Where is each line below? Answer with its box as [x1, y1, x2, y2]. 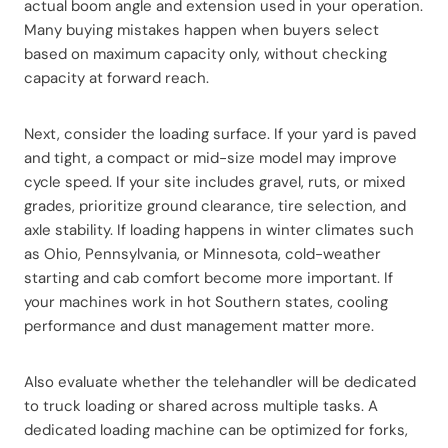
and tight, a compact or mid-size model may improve [24, 147, 397, 168]
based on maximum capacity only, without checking [24, 43, 387, 64]
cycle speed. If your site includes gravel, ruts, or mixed [24, 171, 405, 192]
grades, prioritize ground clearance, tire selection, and [24, 195, 406, 216]
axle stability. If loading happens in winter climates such [24, 219, 414, 240]
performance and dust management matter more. [24, 315, 374, 336]
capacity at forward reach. [24, 67, 209, 88]
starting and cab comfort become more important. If [24, 267, 393, 288]
